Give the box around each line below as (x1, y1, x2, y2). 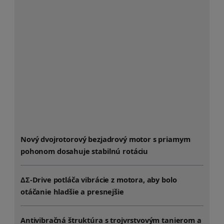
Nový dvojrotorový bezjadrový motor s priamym (20, 134, 190, 144)
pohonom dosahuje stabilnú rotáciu (20, 146, 148, 156)
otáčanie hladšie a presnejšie (20, 186, 124, 197)
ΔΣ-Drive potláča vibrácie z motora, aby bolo (20, 174, 177, 185)
